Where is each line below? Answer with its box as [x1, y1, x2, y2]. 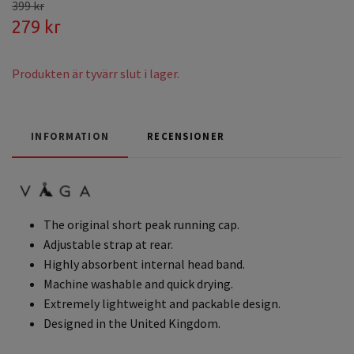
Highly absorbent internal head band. [43, 256, 245, 273]
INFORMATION [31, 129, 110, 142]
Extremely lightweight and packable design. [43, 296, 281, 312]
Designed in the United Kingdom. [43, 315, 220, 332]
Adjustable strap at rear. [43, 236, 173, 253]
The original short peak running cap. [43, 217, 239, 233]
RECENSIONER [147, 129, 225, 142]
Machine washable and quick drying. [43, 276, 233, 292]
